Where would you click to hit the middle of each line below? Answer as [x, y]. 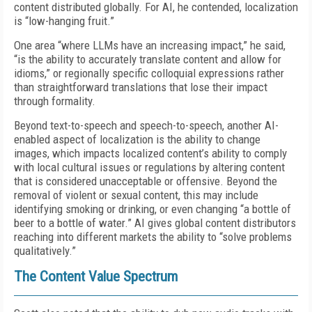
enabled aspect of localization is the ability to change [137, 139]
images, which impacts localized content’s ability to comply [150, 153]
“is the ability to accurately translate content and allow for [148, 59]
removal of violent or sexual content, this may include [136, 195]
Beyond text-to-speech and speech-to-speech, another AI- [146, 125]
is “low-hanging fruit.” [64, 21]
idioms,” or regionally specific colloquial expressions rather [149, 73]
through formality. [56, 101]
